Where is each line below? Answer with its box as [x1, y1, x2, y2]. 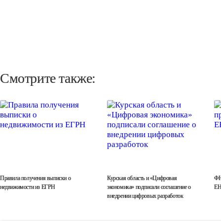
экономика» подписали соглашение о [107, 184, 191, 190]
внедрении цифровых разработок [107, 192, 184, 199]
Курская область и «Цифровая [107, 175, 177, 182]
